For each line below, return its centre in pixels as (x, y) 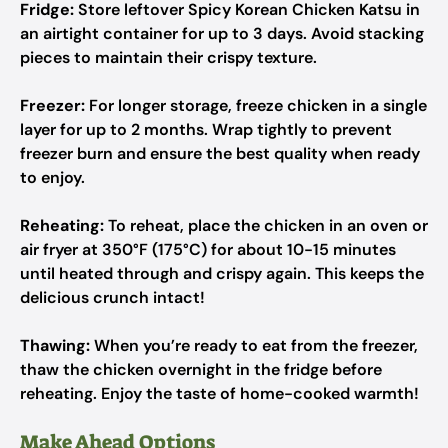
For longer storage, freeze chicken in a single (256, 105)
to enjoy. (52, 177)
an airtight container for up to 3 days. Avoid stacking (222, 33)
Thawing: (55, 345)
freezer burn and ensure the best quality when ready (220, 153)
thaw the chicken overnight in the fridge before (201, 369)
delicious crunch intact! (112, 297)
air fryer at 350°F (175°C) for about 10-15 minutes (208, 249)
